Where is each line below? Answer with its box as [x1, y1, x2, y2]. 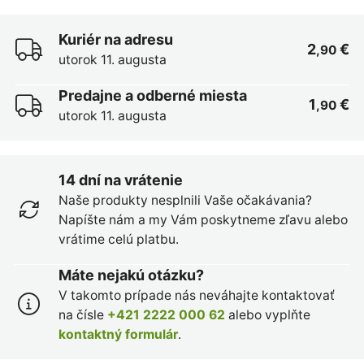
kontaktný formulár [58, 326, 178, 342]
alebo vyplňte [224, 306, 310, 323]
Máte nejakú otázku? [58, 266, 204, 284]
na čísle [58, 306, 107, 323]
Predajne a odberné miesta [58, 86, 247, 104]
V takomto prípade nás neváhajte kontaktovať [58, 287, 335, 303]
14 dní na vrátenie [58, 171, 183, 188]
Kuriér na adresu [58, 31, 173, 49]
